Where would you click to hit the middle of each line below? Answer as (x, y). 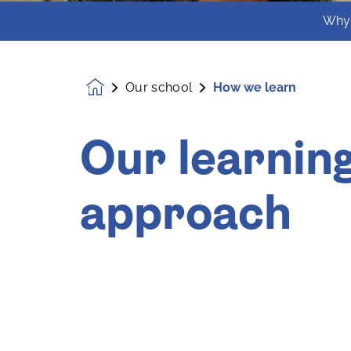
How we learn (255, 87)
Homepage (120, 93)
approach (186, 216)
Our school (159, 87)
